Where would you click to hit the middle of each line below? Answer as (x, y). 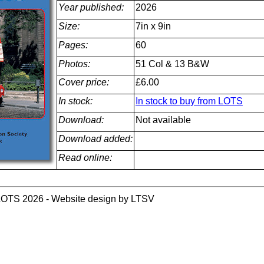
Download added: (95, 139)
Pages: (73, 45)
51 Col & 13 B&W (172, 64)
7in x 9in (153, 26)
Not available (163, 120)
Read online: (85, 158)
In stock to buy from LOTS (189, 101)
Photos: (74, 64)
